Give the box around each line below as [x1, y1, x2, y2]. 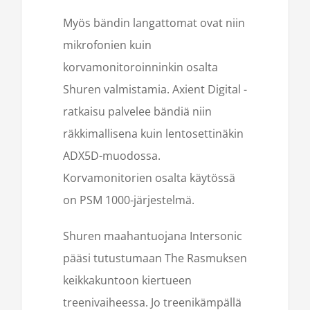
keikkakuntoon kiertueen [63, 273, 192, 289]
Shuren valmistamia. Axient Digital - [63, 82, 247, 98]
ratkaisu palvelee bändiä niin [63, 104, 212, 120]
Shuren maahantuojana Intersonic [63, 228, 242, 244]
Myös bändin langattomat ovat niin [63, 15, 245, 31]
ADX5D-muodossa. [63, 148, 161, 164]
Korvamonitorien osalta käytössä [63, 170, 235, 186]
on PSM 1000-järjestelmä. [63, 192, 194, 208]
